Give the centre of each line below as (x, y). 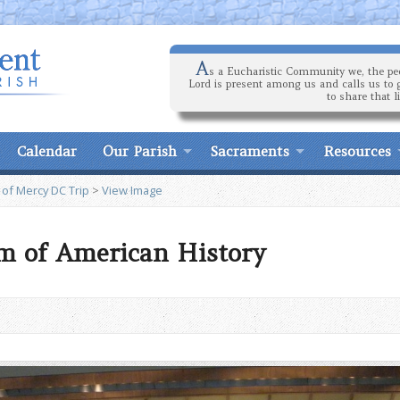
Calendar (47, 151)
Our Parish (140, 151)
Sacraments (250, 151)
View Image (132, 190)
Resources (357, 151)
